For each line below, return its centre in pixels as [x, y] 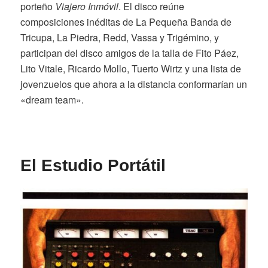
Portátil [136, 165]
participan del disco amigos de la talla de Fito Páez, [129, 53]
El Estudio [64, 165]
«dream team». [52, 100]
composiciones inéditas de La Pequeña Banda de [126, 22]
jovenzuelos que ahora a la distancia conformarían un [133, 84]
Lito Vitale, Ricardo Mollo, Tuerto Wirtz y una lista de [130, 69]
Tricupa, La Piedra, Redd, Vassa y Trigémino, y [119, 38]
